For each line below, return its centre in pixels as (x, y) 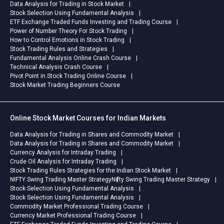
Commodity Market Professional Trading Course (76, 207)
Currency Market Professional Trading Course (73, 216)
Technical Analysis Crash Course (56, 67)
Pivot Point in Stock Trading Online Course (68, 76)
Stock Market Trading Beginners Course (65, 85)
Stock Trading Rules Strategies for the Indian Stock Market (90, 171)
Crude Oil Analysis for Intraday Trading (63, 162)
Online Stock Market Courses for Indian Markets (88, 118)
